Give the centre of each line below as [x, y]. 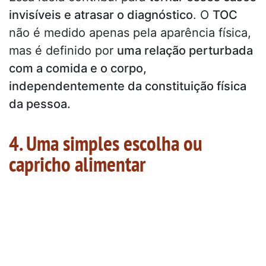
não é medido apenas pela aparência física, [130, 32]
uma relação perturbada [185, 50]
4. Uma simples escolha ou [106, 143]
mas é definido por [63, 50]
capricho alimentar [77, 164]
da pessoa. [40, 104]
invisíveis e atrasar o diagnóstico [101, 15]
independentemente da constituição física [128, 86]
